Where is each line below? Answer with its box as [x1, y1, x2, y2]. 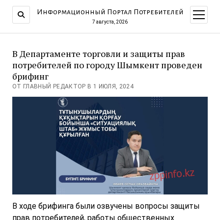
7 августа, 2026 [92, 19, 128, 25]
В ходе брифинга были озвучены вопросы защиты [12, 201, 200, 211]
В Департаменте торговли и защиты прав [12, 48, 185, 59]
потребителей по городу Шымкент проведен [12, 59, 202, 71]
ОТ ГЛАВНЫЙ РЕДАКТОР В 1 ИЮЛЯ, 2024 [12, 83, 134, 90]
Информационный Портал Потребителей [36, 8, 184, 16]
